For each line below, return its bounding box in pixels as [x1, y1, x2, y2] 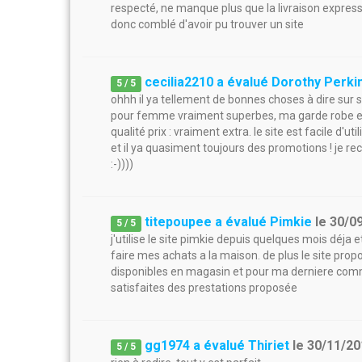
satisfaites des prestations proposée [111, 281, 297, 294]
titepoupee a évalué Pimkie [145, 214, 313, 229]
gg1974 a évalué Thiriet [145, 338, 290, 353]
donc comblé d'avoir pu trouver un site [111, 18, 304, 31]
